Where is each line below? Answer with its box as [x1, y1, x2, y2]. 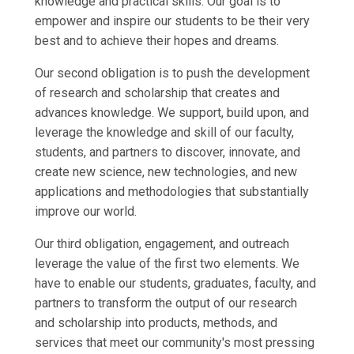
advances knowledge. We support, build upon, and [35, 104, 309, 120]
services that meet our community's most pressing [35, 334, 314, 350]
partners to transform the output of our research [35, 295, 297, 311]
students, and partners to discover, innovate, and [35, 144, 300, 160]
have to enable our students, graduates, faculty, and [35, 275, 316, 291]
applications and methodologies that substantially [35, 183, 309, 199]
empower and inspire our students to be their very [35, 13, 310, 28]
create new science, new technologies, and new [35, 164, 297, 179]
